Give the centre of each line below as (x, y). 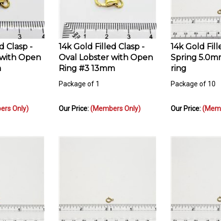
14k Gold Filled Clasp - (102, 42)
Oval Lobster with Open (106, 53)
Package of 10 (193, 79)
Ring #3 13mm (87, 64)
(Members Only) (115, 104)
